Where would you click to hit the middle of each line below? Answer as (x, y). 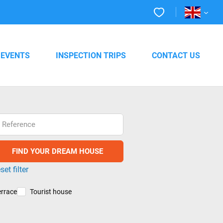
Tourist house (51, 192)
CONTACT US (176, 55)
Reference (19, 124)
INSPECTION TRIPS (91, 55)
